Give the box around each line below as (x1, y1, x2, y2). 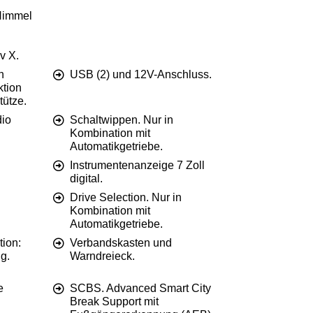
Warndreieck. (70, 250, 135, 263)
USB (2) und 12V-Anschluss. (70, 68, 212, 81)
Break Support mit (70, 296, 159, 308)
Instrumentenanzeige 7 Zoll (70, 159, 205, 172)
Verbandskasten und (70, 237, 172, 249)
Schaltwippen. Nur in (70, 114, 173, 126)
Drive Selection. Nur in (70, 191, 182, 204)
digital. (70, 173, 103, 185)
